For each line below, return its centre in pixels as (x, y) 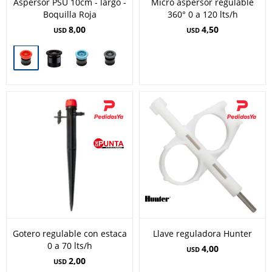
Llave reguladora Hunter (202, 233)
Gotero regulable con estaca (70, 233)
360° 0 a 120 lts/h (202, 14)
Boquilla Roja (70, 14)
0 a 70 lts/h (70, 246)
